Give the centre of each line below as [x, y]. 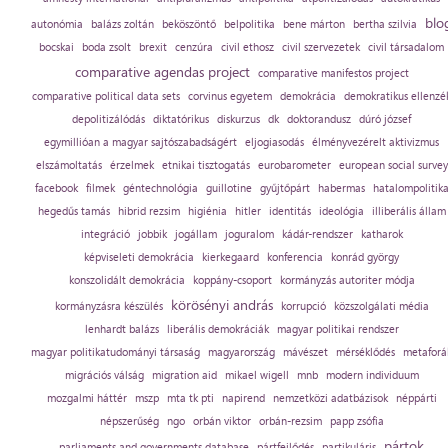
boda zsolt [107, 47]
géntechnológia [160, 188]
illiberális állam [408, 211]
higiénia [207, 211]
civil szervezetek [321, 47]
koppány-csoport [232, 280]
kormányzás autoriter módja [347, 280]
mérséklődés [366, 352]
